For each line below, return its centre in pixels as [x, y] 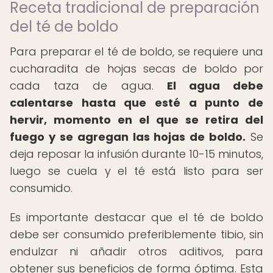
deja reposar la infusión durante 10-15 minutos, [136, 154]
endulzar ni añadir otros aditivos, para [136, 251]
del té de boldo [64, 27]
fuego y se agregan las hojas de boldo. [128, 137]
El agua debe [215, 86]
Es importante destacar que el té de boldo [136, 217]
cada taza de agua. [88, 86]
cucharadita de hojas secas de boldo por [136, 69]
